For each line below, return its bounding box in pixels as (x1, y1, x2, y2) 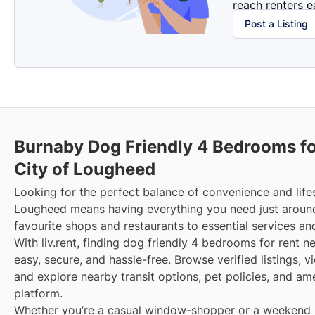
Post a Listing (244, 17, 308, 30)
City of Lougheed (14, 158, 155, 179)
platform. (14, 285, 63, 300)
